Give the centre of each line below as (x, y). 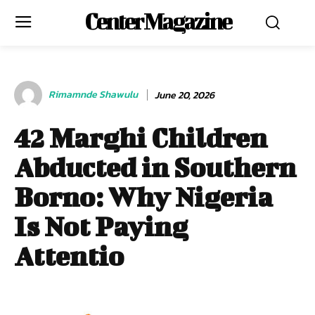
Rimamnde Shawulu (93, 95)
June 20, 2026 (185, 95)
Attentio (69, 256)
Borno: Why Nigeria (143, 197)
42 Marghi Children (141, 138)
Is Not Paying (101, 226)
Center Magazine (157, 21)
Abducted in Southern (155, 167)
